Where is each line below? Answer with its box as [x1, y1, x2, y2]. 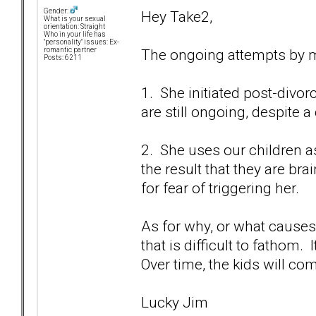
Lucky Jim [141, 293, 208, 311]
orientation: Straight [44, 23, 105, 31]
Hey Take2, [141, 7, 212, 25]
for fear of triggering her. [141, 178, 299, 197]
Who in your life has [44, 30, 106, 39]
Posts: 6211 [44, 54, 82, 62]
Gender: [44, 7, 70, 16]
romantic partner [44, 46, 97, 54]
